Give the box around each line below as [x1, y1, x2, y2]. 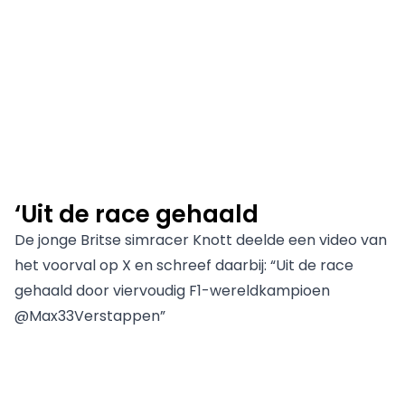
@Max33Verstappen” [14, 306, 165, 327]
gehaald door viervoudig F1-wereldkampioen [14, 280, 330, 302]
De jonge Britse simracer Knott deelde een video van [14, 230, 387, 251]
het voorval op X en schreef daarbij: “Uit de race [14, 255, 353, 277]
